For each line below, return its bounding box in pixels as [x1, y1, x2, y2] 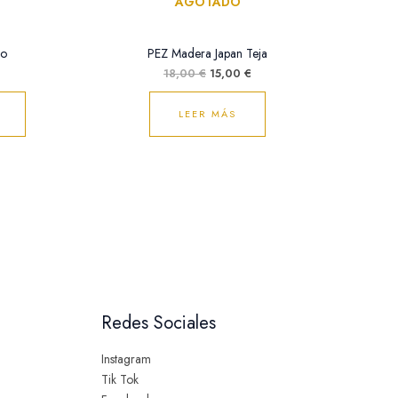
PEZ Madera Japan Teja [147, 44, 267, 63]
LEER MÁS [179, 107, 236, 122]
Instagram [100, 350, 151, 368]
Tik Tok [100, 370, 139, 388]
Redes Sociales [100, 310, 216, 336]
